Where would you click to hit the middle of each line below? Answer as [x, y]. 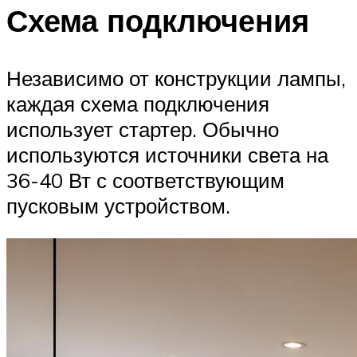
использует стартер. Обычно [143, 129]
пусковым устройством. [118, 205]
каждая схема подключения [138, 103]
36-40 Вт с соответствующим [145, 180]
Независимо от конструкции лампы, [176, 78]
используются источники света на [167, 154]
